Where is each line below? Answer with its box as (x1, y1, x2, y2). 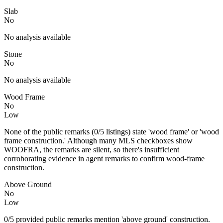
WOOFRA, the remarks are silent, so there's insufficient (4, 145, 179, 154)
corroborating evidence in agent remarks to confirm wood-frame (4, 154, 205, 163)
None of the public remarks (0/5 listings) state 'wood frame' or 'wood (4, 127, 219, 136)
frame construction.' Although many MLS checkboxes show (4, 136, 193, 145)
